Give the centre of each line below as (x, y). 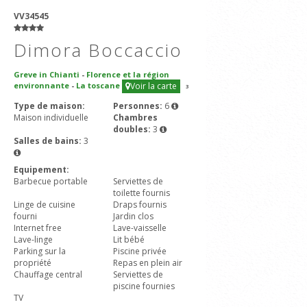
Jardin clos (133, 216)
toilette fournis (142, 193)
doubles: (133, 129)
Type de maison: (49, 106)
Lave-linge (33, 240)
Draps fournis (140, 205)
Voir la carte (153, 86)
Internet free (38, 228)
